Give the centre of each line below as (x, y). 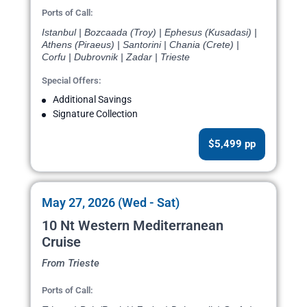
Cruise (61, 242)
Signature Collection (95, 114)
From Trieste (71, 263)
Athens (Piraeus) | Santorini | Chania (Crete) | (140, 45)
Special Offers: (72, 81)
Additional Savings (92, 100)
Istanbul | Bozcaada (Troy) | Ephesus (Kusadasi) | (149, 33)
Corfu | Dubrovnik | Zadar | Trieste (116, 57)
